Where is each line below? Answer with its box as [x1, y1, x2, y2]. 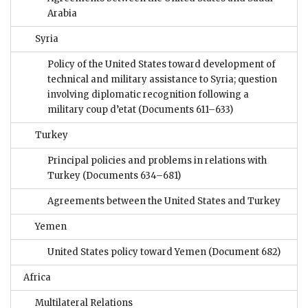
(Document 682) [208, 246, 280, 258]
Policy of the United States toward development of [47, 58, 276, 71]
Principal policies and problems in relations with [47, 155, 267, 167]
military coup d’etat [47, 104, 138, 116]
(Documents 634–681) [82, 170, 181, 182]
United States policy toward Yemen [47, 246, 208, 258]
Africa [23, 272, 51, 284]
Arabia [47, 8, 77, 20]
